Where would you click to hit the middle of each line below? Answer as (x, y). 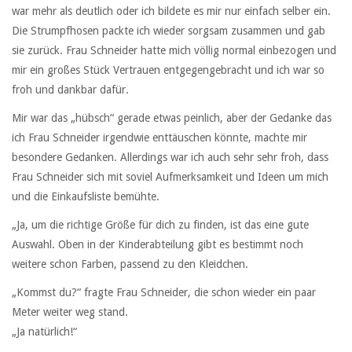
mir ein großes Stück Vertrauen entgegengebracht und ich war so (168, 70)
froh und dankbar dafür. (70, 89)
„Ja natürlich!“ (44, 332)
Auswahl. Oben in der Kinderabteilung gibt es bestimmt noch (158, 245)
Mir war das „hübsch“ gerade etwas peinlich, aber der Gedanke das (172, 118)
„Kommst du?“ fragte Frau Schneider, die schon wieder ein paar (164, 293)
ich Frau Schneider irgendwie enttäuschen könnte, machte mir (159, 138)
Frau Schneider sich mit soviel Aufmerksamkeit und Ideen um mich (170, 177)
